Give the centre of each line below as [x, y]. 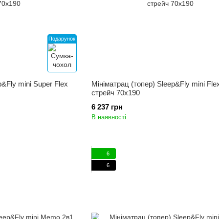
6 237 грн [107, 107]
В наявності [109, 117]
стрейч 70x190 [115, 93]
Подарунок [62, 39]
